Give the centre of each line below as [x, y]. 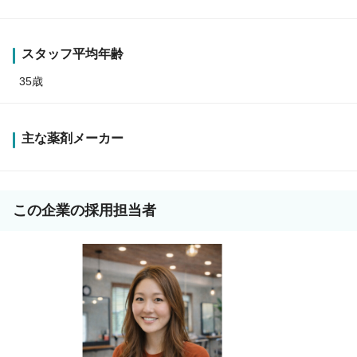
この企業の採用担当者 [84, 211]
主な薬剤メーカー [73, 139]
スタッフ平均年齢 [73, 54]
